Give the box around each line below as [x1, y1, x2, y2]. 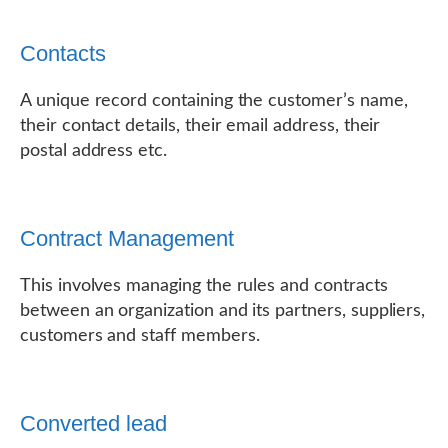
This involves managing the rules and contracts [20, 277, 388, 295]
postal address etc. [20, 142, 167, 160]
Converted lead [20, 411, 167, 436]
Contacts [20, 41, 106, 66]
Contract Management [20, 226, 234, 251]
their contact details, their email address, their [20, 117, 381, 135]
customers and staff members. [20, 327, 260, 345]
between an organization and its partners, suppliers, [20, 302, 426, 320]
